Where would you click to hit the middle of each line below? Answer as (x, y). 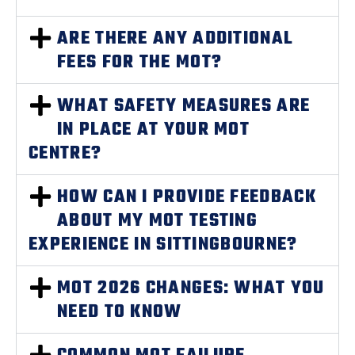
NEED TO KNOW (120, 312)
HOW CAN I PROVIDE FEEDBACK (187, 197)
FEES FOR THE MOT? (140, 63)
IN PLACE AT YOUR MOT (154, 130)
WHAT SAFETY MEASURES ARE (184, 106)
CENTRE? (65, 154)
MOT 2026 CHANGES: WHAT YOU (191, 288)
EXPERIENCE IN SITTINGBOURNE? (163, 245)
